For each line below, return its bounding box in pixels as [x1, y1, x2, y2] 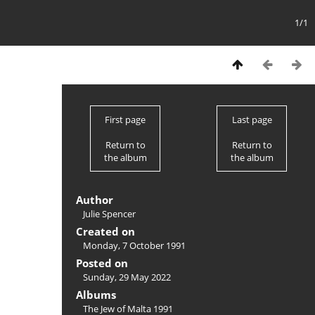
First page [105, 113, 146, 126]
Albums [76, 288, 116, 302]
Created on [76, 224, 135, 238]
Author [76, 193, 113, 207]
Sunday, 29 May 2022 [83, 271, 171, 283]
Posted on [76, 256, 128, 270]
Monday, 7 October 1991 [83, 239, 186, 252]
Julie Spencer [83, 207, 136, 220]
